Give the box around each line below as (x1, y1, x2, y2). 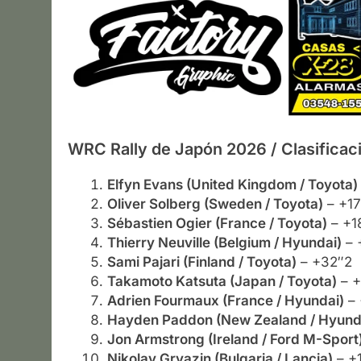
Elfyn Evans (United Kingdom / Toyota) (106, 176, 358, 193)
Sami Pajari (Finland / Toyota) (106, 254, 297, 271)
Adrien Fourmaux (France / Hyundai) (106, 293, 344, 309)
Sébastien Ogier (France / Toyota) (106, 215, 327, 232)
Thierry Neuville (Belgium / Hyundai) (106, 234, 342, 251)
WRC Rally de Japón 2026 (68, 139, 267, 160)
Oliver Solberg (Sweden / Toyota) (106, 196, 323, 213)
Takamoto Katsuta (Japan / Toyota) (106, 273, 337, 290)
